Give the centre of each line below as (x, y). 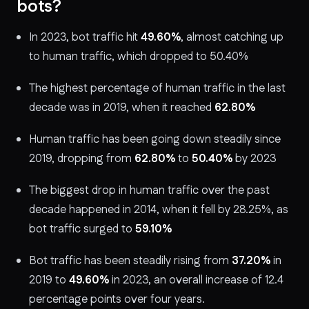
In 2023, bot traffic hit (83, 37)
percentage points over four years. (117, 299)
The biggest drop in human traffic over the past (149, 190)
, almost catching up (232, 37)
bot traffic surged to (81, 229)
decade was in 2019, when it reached (120, 108)
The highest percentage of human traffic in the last (157, 88)
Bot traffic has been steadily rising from (129, 261)
